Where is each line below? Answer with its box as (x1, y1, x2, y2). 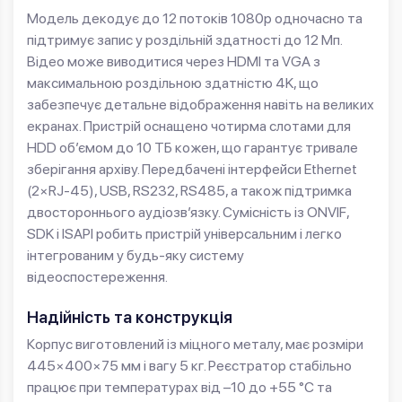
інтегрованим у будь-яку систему (27, 247, 244, 265)
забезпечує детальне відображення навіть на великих (27, 96, 374, 114)
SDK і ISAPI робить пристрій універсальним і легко (27, 225, 342, 243)
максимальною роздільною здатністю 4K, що (27, 74, 319, 92)
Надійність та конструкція (27, 308, 232, 328)
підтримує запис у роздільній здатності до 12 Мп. (27, 31, 342, 49)
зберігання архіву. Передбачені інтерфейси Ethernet (27, 161, 357, 179)
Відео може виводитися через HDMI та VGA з (27, 53, 320, 71)
